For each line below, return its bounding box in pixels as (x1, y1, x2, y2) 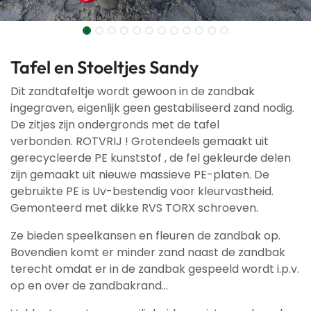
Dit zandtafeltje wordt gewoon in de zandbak (10, 83, 255, 99)
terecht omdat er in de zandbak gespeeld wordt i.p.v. (10, 261, 299, 277)
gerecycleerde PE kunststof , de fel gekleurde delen (10, 150, 291, 166)
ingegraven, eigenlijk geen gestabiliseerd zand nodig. (10, 100, 294, 116)
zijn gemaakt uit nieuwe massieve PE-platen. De (10, 167, 269, 183)
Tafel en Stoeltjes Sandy (10, 56, 199, 78)
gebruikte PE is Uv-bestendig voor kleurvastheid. (10, 183, 274, 199)
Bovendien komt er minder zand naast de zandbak (10, 244, 285, 260)
